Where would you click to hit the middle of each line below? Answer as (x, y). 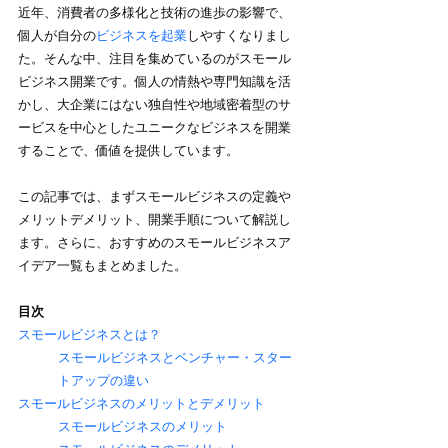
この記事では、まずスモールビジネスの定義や (154, 197)
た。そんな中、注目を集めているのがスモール (154, 59)
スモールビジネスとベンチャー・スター (175, 358)
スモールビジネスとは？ (89, 335)
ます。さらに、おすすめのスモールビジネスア (154, 243)
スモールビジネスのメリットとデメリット (141, 404)
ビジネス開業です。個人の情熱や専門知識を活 (154, 82)
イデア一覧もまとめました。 (102, 266)
